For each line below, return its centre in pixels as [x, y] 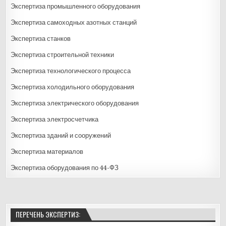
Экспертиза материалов [47, 151]
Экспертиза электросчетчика [55, 119]
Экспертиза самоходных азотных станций [74, 22]
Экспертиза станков [41, 38]
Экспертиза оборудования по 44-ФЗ [65, 167]
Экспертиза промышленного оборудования [76, 6]
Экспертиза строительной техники [63, 54]
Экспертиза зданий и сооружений [61, 135]
